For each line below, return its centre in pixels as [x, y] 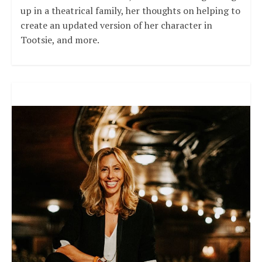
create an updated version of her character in [116, 25]
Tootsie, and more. [60, 40]
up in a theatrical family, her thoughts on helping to [130, 11]
